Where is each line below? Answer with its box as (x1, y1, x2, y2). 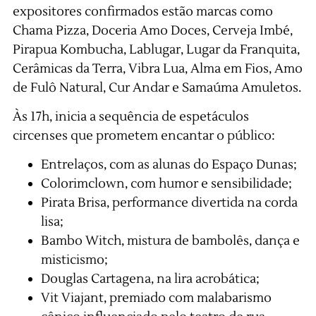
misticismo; (40, 252, 108, 269)
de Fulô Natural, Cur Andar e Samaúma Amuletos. (12, 79, 301, 96)
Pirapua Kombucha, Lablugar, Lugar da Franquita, (12, 41, 300, 58)
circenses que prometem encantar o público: (12, 127, 275, 144)
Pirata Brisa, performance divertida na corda (40, 195, 298, 212)
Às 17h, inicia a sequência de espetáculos (12, 108, 249, 125)
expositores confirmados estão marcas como (12, 3, 273, 20)
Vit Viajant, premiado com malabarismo (40, 290, 272, 307)
